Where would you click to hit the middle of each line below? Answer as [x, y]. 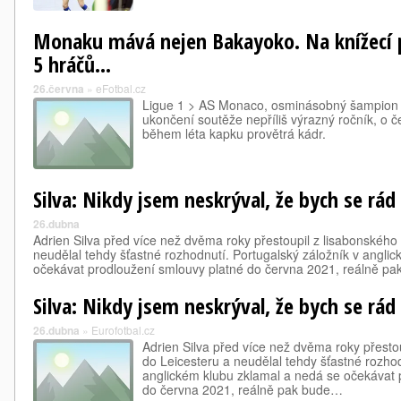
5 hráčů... [72, 64]
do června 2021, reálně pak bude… [243, 389]
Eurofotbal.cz [123, 330]
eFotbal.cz [121, 88]
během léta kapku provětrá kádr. [234, 133]
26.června [59, 89]
